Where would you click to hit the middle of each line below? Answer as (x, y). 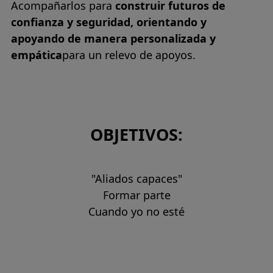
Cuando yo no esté (136, 211)
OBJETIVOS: (136, 135)
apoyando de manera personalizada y (113, 39)
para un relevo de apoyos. (129, 55)
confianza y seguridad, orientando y (109, 22)
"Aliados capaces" (136, 178)
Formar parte (136, 195)
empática (37, 55)
